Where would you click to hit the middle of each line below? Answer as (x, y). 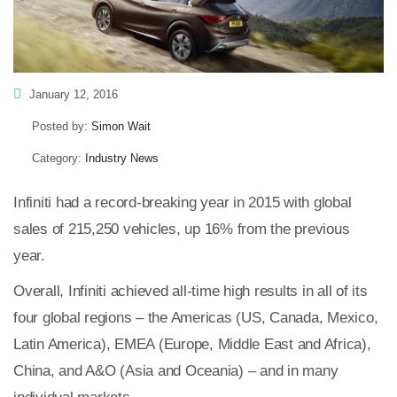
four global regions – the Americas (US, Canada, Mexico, (196, 317)
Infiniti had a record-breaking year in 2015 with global (183, 202)
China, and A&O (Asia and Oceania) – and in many (176, 370)
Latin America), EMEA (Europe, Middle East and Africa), (192, 344)
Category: (58, 158)
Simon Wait (121, 126)
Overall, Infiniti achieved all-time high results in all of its (191, 291)
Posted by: (62, 126)
